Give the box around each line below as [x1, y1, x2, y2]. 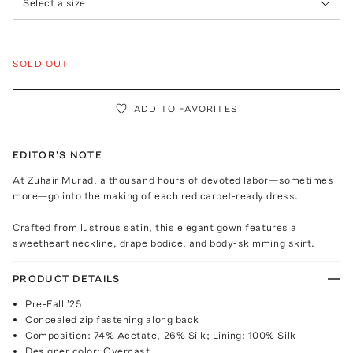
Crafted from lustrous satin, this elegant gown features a [13, 221, 297, 233]
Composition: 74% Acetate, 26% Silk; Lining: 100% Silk [25, 329, 296, 341]
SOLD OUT [13, 58, 69, 69]
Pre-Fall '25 [25, 297, 82, 310]
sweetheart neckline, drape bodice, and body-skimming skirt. [13, 236, 315, 249]
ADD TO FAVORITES [133, 102, 239, 114]
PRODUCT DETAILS [13, 272, 121, 284]
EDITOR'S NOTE [13, 148, 102, 161]
